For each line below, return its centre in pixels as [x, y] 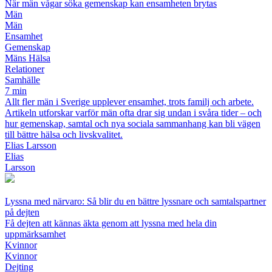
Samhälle [22, 80]
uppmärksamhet [35, 234]
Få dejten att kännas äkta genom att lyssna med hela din [111, 223]
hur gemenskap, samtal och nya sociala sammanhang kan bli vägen [133, 123]
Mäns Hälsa [28, 58]
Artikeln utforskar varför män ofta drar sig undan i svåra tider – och [133, 112]
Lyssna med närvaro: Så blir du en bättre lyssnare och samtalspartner [135, 201]
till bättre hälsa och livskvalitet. [64, 134]
